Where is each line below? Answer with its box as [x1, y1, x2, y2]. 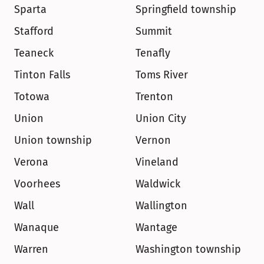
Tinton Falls [14, 68, 70, 81]
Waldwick [136, 177, 180, 190]
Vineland [136, 156, 179, 169]
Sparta [14, 3, 47, 16]
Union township [14, 134, 92, 147]
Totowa [14, 90, 49, 103]
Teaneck [14, 47, 54, 60]
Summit [136, 25, 172, 38]
